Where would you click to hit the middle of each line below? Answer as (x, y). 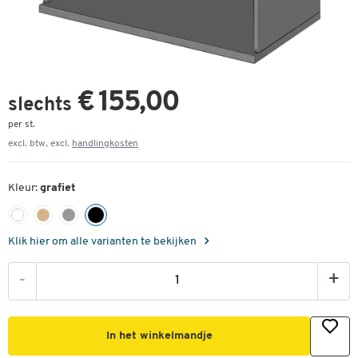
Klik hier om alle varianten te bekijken (103, 242)
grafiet (58, 188)
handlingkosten (105, 144)
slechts (42, 105)
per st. (22, 125)
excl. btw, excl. (40, 144)
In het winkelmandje (159, 336)
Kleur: (24, 188)
